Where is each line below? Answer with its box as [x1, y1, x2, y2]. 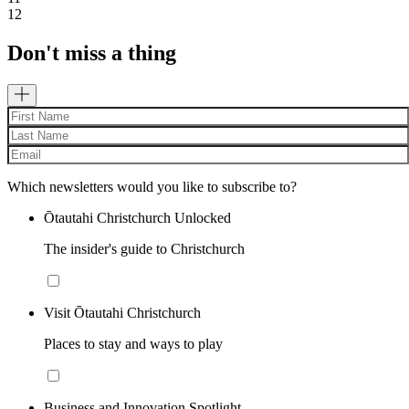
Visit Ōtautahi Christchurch [44, 304, 201, 320]
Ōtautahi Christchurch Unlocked [44, 209, 231, 225]
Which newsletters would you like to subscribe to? [7, 178, 297, 194]
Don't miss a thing [7, 41, 176, 66]
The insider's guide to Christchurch [44, 240, 245, 257]
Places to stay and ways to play [44, 335, 223, 351]
